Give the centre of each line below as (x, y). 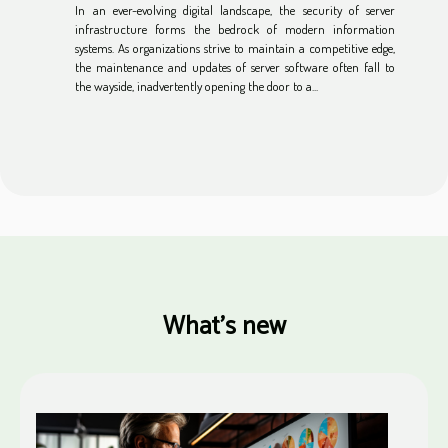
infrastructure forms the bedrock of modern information (235, 28)
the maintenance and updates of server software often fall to (235, 66)
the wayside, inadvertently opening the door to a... (197, 85)
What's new (224, 326)
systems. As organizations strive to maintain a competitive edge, (235, 47)
